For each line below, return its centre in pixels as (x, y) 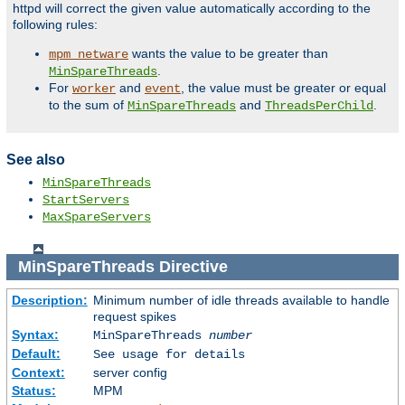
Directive (193, 267)
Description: (49, 300)
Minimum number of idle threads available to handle (241, 300)
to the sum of (88, 105)
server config (130, 372)
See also (36, 160)
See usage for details (169, 354)
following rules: (55, 25)
